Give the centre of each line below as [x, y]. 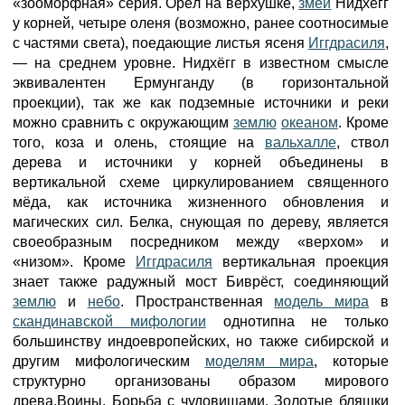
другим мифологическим [109, 361]
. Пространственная [197, 301]
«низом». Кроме [74, 262]
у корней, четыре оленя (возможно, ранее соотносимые [201, 23]
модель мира [322, 301]
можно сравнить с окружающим [123, 122]
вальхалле [300, 142]
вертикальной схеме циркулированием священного [201, 182]
